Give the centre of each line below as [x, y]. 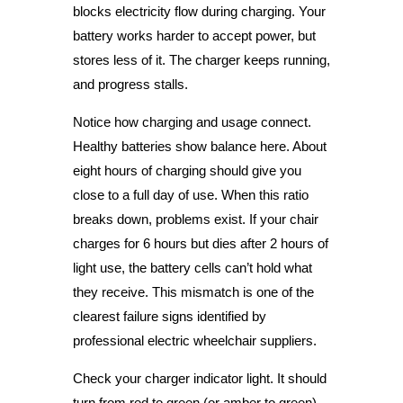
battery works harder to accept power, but [194, 35]
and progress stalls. [130, 84]
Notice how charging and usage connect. [192, 121]
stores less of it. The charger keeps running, [201, 59]
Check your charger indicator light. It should [199, 378]
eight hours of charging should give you [187, 170]
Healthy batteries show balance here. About [199, 146]
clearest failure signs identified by [169, 316]
